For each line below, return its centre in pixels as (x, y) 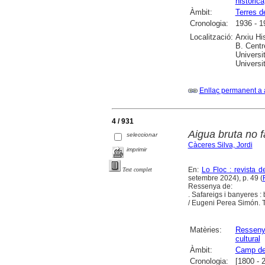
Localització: (211, 37)
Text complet (137, 169)
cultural (248, 239)
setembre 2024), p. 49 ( (225, 178)
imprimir (137, 150)
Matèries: (206, 230)
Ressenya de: (210, 187)
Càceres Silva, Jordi (220, 145)
